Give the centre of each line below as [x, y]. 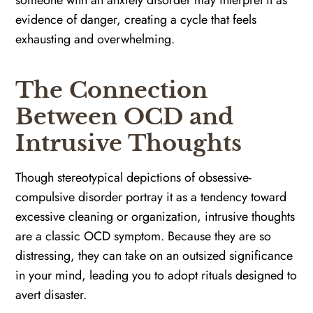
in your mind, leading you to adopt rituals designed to [156, 275]
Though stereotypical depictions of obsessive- [134, 177]
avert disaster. [55, 294]
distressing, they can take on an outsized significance [154, 255]
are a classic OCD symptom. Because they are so [144, 236]
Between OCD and [125, 116]
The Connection [112, 90]
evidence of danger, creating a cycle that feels [136, 19]
